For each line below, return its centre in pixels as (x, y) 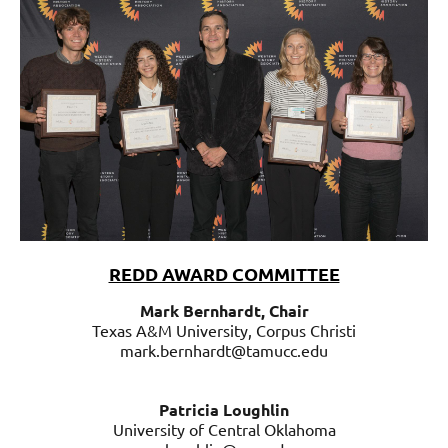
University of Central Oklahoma (224, 429)
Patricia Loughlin (224, 410)
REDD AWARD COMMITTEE (224, 274)
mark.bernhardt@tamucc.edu (224, 350)
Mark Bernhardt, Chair (224, 311)
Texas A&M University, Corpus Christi (224, 330)
